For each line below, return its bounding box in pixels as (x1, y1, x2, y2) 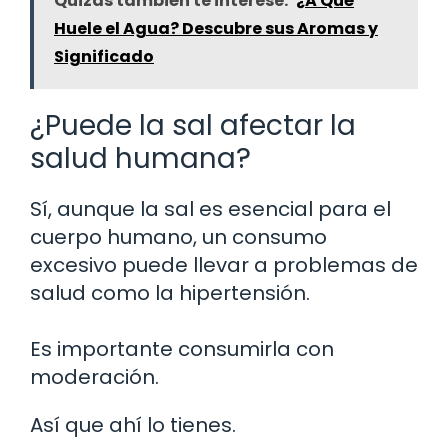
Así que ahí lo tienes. (30, 410, 236, 439)
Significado (54, 44, 154, 68)
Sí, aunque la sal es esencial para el (30, 194, 391, 223)
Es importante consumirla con (30, 334, 334, 363)
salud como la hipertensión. (30, 278, 310, 307)
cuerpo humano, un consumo (30, 222, 327, 251)
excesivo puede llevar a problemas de (30, 250, 418, 279)
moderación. (30, 362, 159, 391)
